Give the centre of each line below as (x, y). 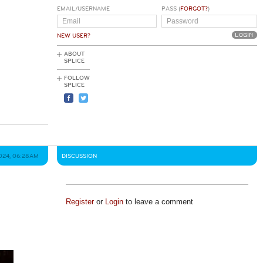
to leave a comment (158, 202)
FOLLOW (77, 78)
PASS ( (171, 9)
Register (80, 202)
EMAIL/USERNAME (83, 9)
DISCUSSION (79, 156)
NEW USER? (74, 36)
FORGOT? (194, 9)
